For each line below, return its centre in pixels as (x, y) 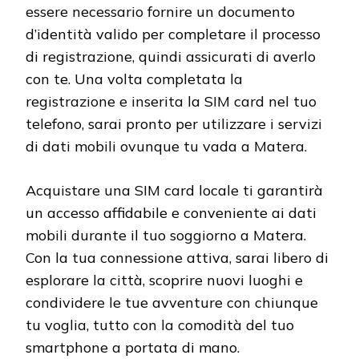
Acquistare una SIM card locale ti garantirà (174, 190)
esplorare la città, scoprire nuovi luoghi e (164, 280)
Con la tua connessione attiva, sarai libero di (177, 257)
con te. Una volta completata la (134, 79)
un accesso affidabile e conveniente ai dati (171, 212)
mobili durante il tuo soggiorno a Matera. (166, 235)
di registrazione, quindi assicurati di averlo (171, 56)
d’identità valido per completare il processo (173, 34)
